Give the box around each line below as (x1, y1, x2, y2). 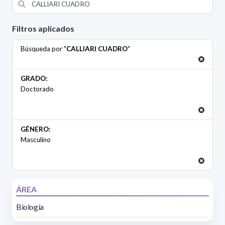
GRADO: (21, 74, 48, 83)
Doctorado (21, 85, 54, 93)
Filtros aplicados (12, 24, 74, 34)
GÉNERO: (21, 125, 51, 134)
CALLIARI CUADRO (66, 45, 128, 53)
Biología (16, 202, 44, 212)
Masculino (21, 136, 51, 144)
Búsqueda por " (21, 45, 66, 53)
